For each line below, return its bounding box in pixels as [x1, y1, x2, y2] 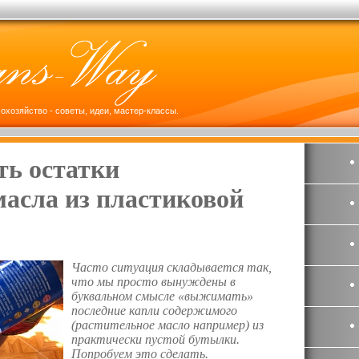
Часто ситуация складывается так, [71, 260, 272, 275]
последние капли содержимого [71, 304, 237, 318]
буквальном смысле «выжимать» [71, 289, 253, 304]
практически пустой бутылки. [71, 333, 240, 347]
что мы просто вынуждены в [71, 275, 236, 289]
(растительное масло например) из [71, 318, 264, 333]
